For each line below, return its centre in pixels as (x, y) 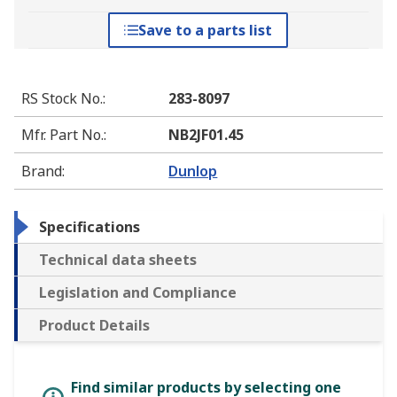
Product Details (94, 326)
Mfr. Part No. (62, 135)
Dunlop (193, 171)
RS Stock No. (62, 99)
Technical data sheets (118, 260)
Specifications (90, 227)
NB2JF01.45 (206, 135)
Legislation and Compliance (138, 293)
